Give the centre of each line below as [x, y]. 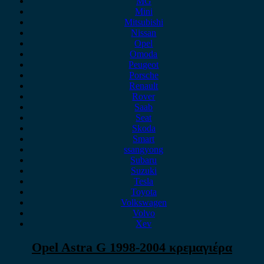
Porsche [143, 75]
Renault [144, 86]
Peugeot [144, 65]
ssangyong [144, 149]
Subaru [144, 160]
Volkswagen [143, 202]
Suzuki [143, 171]
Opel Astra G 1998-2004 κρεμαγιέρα [132, 247]
